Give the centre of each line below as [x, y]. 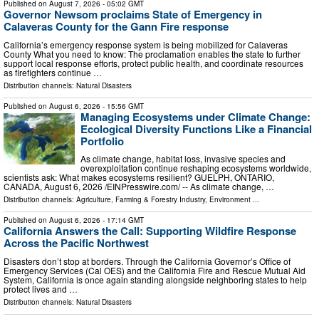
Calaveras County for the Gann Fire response [116, 27]
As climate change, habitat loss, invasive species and [183, 159]
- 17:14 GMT [122, 220]
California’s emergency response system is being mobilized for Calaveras [146, 44]
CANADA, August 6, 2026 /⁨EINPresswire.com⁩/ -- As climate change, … [139, 187]
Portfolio [102, 141]
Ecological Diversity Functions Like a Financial [196, 129]
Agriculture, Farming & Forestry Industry [141, 200]
